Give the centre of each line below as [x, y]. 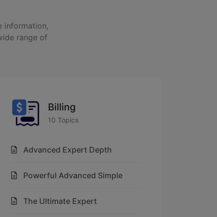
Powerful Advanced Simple [73, 175]
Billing [62, 107]
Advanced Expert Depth [68, 150]
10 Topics [63, 120]
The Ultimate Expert [60, 201]
